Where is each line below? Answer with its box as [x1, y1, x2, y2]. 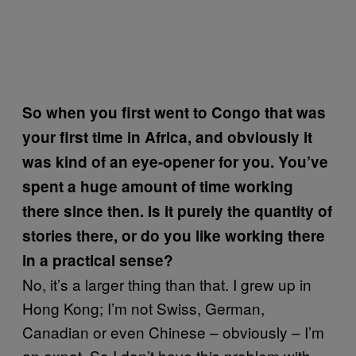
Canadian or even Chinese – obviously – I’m [22, 320, 324, 342]
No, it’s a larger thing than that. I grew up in [22, 273, 311, 295]
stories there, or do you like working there [22, 224, 325, 246]
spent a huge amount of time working [22, 175, 293, 197]
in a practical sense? [22, 249, 173, 271]
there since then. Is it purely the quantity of [22, 199, 332, 222]
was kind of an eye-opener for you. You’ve [22, 150, 328, 172]
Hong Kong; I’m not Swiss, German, [22, 296, 265, 319]
